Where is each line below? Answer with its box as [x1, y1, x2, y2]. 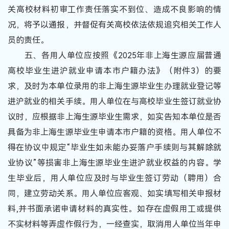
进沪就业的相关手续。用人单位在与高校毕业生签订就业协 [8, 96, 221, 106]
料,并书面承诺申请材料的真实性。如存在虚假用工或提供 [8, 203, 221, 214]
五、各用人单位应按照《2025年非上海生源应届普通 [8, 50, 221, 60]
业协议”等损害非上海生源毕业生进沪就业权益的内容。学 [8, 157, 221, 168]
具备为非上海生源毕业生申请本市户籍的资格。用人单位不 [8, 127, 221, 137]
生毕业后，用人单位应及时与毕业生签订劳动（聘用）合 [8, 173, 221, 183]
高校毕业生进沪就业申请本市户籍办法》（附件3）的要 [8, 65, 221, 76]
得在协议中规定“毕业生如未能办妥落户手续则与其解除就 [8, 142, 221, 152]
